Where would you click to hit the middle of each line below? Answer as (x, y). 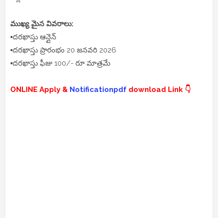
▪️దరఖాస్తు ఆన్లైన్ (33, 37)
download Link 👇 (159, 90)
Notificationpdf (98, 90)
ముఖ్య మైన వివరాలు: (43, 24)
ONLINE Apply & (40, 90)
